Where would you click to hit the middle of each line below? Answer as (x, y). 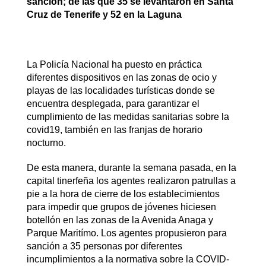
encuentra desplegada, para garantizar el (113, 104)
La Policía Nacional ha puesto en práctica (114, 64)
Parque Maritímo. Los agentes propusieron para (126, 233)
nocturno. (46, 143)
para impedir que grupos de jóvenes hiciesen (121, 207)
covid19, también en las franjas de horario (114, 130)
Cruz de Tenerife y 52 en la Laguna (104, 15)
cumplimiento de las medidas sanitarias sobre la (128, 117)
